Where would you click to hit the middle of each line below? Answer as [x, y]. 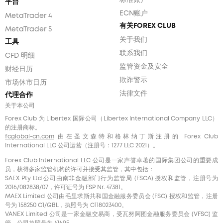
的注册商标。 [23, 127]
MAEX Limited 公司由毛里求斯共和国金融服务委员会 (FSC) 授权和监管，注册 [111, 196]
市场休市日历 [26, 82]
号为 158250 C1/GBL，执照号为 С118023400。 [66, 205]
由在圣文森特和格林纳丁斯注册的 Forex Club [136, 136]
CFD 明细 [20, 56]
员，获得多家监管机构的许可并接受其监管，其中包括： [80, 169]
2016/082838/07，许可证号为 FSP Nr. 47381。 [66, 187]
